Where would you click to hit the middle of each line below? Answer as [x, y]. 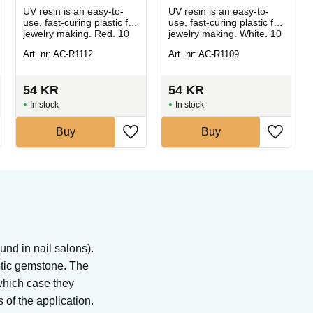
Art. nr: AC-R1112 [58, 54]
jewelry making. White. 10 [225, 33]
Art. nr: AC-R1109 [203, 54]
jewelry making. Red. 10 [77, 33]
